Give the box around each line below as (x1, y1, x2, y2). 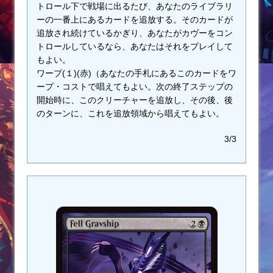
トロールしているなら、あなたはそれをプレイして (37, 41, 233, 52)
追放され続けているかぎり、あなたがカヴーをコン (37, 28, 233, 38)
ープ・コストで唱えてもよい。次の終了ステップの (37, 82, 233, 92)
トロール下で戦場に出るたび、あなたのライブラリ (37, 1, 233, 12)
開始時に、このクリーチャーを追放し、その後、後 (37, 95, 233, 105)
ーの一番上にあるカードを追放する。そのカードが (37, 15, 233, 25)
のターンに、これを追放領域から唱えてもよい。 (37, 108, 224, 119)
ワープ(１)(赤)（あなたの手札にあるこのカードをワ (37, 68, 236, 79)
